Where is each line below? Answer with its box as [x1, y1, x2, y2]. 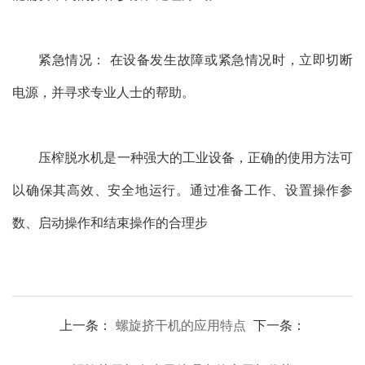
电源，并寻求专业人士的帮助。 [12, 82, 195, 102]
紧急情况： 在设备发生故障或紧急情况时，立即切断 [38, 50, 353, 69]
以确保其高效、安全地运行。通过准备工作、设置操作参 [12, 180, 353, 200]
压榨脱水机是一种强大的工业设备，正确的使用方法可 [38, 147, 353, 167]
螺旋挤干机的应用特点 [116, 315, 246, 335]
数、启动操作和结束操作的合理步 [12, 213, 208, 232]
